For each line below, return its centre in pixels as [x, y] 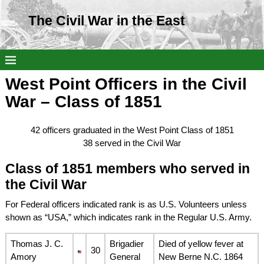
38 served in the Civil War [132, 143]
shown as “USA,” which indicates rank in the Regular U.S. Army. [128, 217]
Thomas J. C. [37, 243]
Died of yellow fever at [201, 243]
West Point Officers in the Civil [126, 84]
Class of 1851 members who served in [127, 169]
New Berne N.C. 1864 [200, 256]
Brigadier [126, 243]
